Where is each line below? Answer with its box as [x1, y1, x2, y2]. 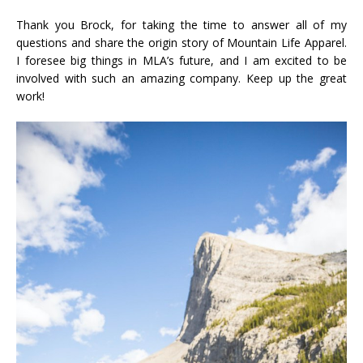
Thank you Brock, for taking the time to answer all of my [16, 17, 347, 33]
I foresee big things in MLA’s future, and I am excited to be [16, 53, 347, 69]
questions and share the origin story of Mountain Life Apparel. [16, 35, 347, 51]
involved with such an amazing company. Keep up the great [16, 70, 347, 87]
